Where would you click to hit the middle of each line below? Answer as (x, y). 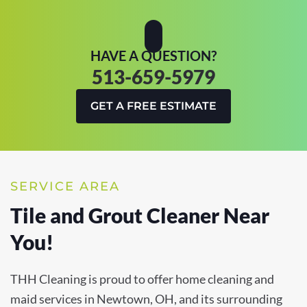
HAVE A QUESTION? (153, 55)
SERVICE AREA (65, 186)
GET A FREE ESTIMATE (153, 106)
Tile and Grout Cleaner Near (140, 215)
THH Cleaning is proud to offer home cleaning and (142, 279)
